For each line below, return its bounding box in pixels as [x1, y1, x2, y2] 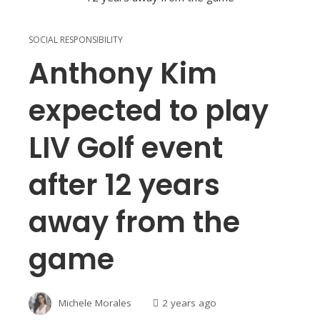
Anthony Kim [29, 54, 217, 94]
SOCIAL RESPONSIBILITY [29, 34, 123, 46]
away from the [29, 202, 240, 243]
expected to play [29, 91, 269, 131]
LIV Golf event [29, 128, 223, 169]
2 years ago [162, 296, 216, 309]
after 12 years [29, 165, 220, 206]
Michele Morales [59, 296, 131, 309]
